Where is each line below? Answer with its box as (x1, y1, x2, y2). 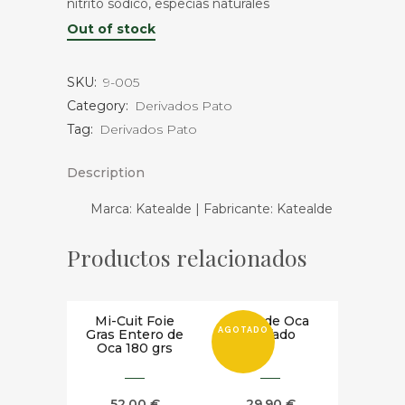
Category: (67, 98, 132, 114)
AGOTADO (218, 325, 268, 334)
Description (67, 165, 145, 181)
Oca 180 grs (97, 340, 173, 356)
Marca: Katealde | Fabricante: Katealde (90, 201, 333, 217)
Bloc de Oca (231, 313, 309, 329)
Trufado (245, 326, 296, 343)
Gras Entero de (86, 326, 184, 343)
